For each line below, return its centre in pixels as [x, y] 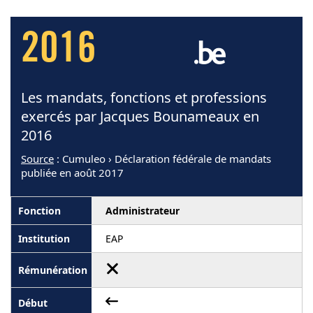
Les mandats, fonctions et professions [144, 97]
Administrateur [143, 211]
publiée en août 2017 [72, 173]
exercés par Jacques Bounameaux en [140, 116]
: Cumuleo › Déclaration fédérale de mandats [162, 159]
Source [37, 159]
